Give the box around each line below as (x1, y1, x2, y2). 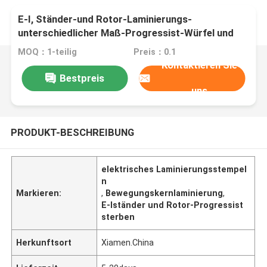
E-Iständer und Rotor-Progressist (101, 200, 244, 210)
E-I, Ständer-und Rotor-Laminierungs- (18, 13, 193, 26)
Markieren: (16, 188, 62, 198)
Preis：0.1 (133, 47, 176, 57)
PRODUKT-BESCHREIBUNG (10, 126, 134, 138)
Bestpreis (59, 72, 104, 84)
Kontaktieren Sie (162, 59, 238, 72)
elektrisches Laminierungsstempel (101, 164, 247, 174)
